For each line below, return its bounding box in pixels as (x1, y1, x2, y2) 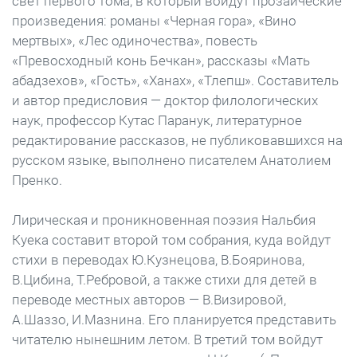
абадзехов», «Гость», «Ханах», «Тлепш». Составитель (12, 73, 339, 88)
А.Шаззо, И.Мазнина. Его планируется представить (12, 312, 336, 328)
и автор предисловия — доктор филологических (12, 92, 318, 108)
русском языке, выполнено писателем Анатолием (12, 152, 331, 168)
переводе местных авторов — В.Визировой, (12, 292, 286, 308)
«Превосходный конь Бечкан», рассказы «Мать (12, 53, 310, 69)
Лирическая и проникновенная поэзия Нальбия (12, 212, 316, 228)
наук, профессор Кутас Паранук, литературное (12, 112, 302, 128)
